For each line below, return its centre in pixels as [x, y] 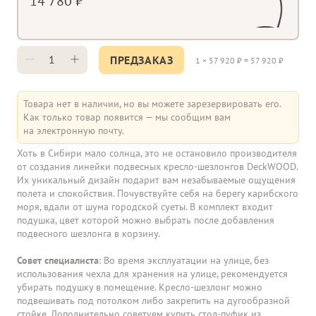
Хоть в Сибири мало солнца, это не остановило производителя [157, 153]
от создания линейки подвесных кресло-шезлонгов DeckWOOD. [157, 166]
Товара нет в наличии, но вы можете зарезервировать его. [152, 104]
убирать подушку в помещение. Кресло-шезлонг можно [140, 287]
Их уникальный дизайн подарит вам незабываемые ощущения [156, 180]
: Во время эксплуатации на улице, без [184, 260]
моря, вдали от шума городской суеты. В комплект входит [145, 207]
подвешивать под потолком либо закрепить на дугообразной [153, 300]
